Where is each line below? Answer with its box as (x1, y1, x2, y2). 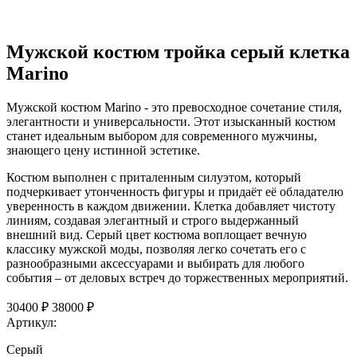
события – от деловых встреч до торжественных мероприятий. (6, 271, 348, 285)
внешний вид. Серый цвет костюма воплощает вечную (6, 228, 307, 242)
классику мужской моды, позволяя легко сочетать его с (6, 242, 306, 257)
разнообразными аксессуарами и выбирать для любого (6, 257, 304, 271)
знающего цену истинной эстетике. (6, 143, 200, 158)
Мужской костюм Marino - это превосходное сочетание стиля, (6, 100, 342, 115)
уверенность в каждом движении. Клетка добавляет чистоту (6, 199, 335, 214)
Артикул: (6, 316, 57, 330)
